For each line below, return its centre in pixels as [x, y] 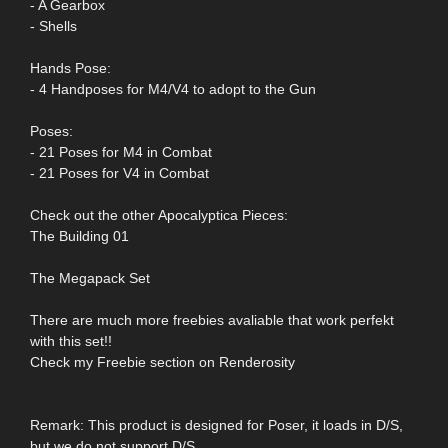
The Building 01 [79, 235]
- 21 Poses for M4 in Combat [121, 151]
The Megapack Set [90, 277]
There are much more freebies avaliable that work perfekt [212, 319]
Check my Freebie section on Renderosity [162, 361]
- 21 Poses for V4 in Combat [119, 172]
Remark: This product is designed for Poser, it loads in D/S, [216, 424]
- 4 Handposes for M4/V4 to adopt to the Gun [173, 88]
